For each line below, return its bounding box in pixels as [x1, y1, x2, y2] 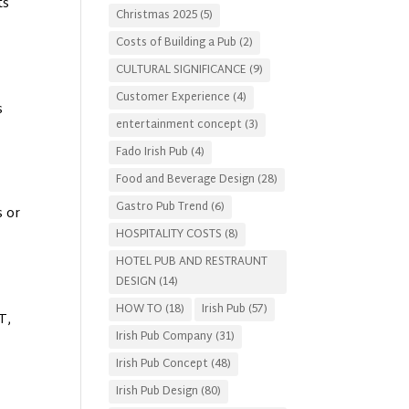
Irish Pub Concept [116, 354, 209, 374]
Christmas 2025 [116, 5, 198, 26]
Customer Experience [116, 88, 231, 108]
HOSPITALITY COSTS [116, 225, 223, 245]
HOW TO [116, 299, 163, 320]
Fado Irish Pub [116, 142, 189, 163]
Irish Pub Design [116, 382, 199, 402]
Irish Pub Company [116, 327, 214, 347]
